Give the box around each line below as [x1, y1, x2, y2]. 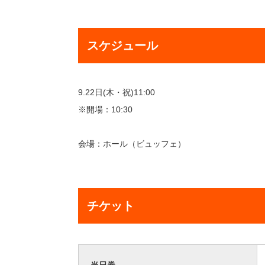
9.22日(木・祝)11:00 [78, 87, 155, 97]
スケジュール [87, 38, 158, 52]
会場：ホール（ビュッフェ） [78, 138, 186, 148]
